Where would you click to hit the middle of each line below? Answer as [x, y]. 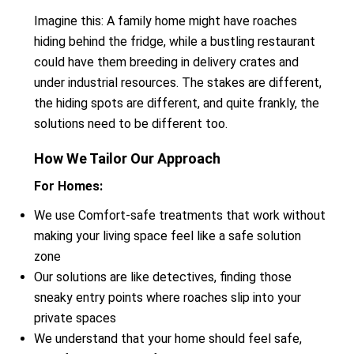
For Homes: [68, 186]
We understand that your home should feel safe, [168, 339]
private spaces [75, 318]
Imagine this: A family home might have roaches [166, 21]
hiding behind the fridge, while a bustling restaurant [175, 41]
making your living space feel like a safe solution [168, 236]
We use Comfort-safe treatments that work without [180, 215]
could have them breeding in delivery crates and [166, 62]
